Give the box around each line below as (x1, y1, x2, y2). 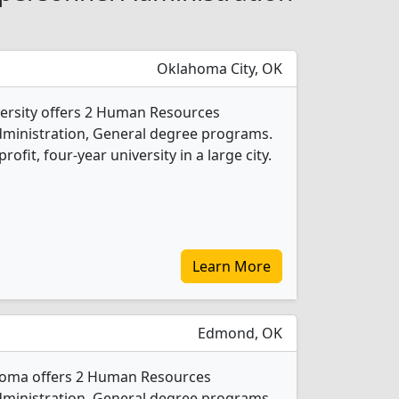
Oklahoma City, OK (153, 59, 282, 78)
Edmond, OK (194, 323, 282, 343)
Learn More (192, 256, 271, 276)
